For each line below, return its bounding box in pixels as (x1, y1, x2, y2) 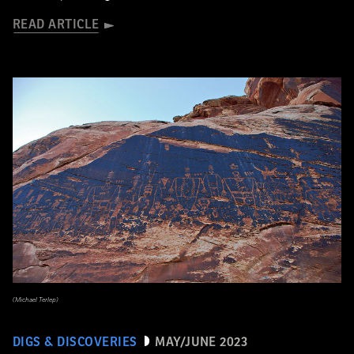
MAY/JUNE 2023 (155, 335, 248, 349)
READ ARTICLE (13, 17, 100, 32)
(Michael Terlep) (13, 296, 58, 304)
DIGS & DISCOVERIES (13, 335, 137, 349)
